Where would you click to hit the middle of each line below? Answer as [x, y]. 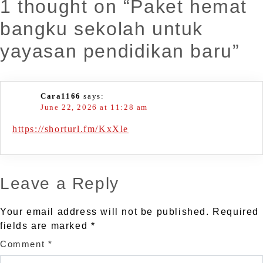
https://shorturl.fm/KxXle [70, 129]
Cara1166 [61, 96]
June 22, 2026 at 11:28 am [94, 107]
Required [236, 212]
